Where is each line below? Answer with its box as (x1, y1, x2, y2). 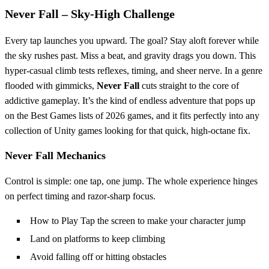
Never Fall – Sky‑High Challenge (5, 7, 175, 21)
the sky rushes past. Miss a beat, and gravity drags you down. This (5, 50, 256, 61)
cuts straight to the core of (139, 80, 239, 91)
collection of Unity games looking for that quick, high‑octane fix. (5, 125, 250, 136)
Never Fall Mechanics (5, 150, 106, 162)
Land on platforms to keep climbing (30, 234, 165, 244)
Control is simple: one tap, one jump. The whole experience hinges (5, 176, 258, 187)
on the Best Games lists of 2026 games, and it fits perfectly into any (5, 110, 259, 121)
